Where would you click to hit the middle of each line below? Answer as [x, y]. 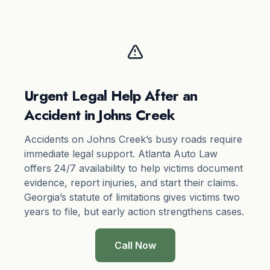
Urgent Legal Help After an [111, 96]
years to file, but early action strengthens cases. [134, 212]
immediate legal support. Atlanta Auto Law [121, 154]
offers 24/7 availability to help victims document [133, 168]
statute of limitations [115, 197]
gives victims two [200, 197]
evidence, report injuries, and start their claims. [131, 183]
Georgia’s [47, 197]
